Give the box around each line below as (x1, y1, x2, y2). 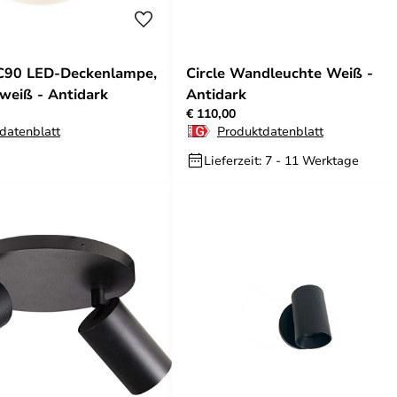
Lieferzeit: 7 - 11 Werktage (204, 152, 359, 168)
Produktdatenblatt (216, 122, 323, 139)
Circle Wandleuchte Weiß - (186, 63, 373, 82)
